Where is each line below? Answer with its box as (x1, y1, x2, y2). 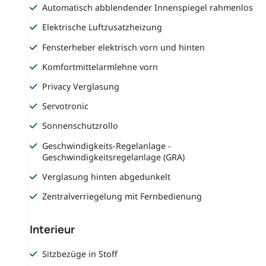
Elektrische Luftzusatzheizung (42, 21, 163, 33)
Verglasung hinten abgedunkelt (42, 170, 171, 182)
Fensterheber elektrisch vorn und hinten (42, 41, 205, 53)
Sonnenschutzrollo (42, 120, 119, 132)
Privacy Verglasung (42, 81, 120, 93)
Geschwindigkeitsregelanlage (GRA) (42, 151, 185, 163)
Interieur (29, 221, 75, 236)
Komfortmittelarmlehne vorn (42, 61, 159, 72)
